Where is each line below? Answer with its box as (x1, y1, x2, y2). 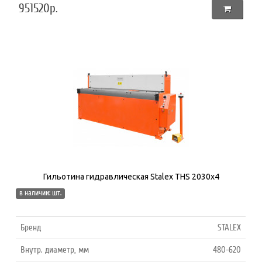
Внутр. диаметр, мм (20, 244, 89, 255)
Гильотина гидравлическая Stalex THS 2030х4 (43, 171, 219, 181)
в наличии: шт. (19, 188, 62, 198)
